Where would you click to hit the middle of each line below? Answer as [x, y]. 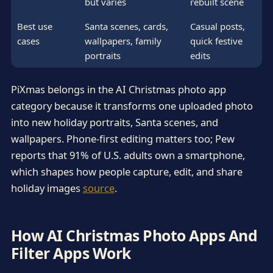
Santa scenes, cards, [126, 26]
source [98, 188]
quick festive [216, 41]
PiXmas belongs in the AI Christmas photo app [118, 90]
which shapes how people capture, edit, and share [126, 172]
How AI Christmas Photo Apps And [134, 235]
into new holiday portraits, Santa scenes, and [114, 122]
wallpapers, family [123, 41]
